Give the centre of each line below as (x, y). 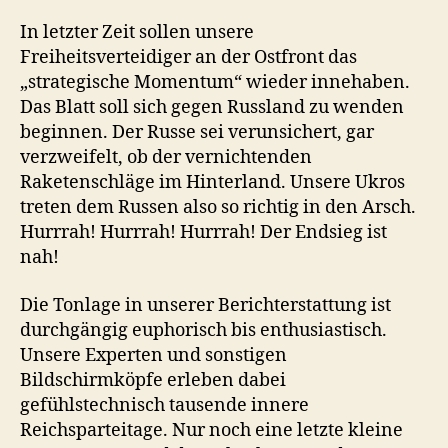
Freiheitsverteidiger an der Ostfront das (188, 58)
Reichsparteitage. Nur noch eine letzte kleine (211, 430)
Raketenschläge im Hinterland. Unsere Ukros (212, 183)
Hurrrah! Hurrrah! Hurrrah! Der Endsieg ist (203, 233)
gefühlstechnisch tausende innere (164, 405)
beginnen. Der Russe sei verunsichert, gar (197, 133)
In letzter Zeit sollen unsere (137, 33)
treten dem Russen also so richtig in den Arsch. (218, 208)
